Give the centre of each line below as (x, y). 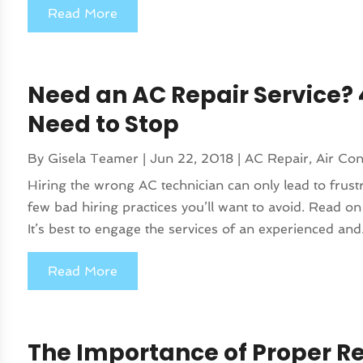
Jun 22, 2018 (192, 159)
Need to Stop (104, 125)
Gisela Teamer (94, 159)
